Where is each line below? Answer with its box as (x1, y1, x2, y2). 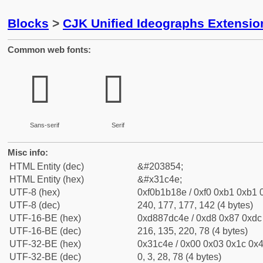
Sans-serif (29, 122, 59, 129)
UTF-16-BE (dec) (9, 226, 81, 236)
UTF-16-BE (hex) (9, 213, 81, 223)
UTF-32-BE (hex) (9, 239, 81, 249)
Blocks (8, 16, 49, 30)
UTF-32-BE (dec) (9, 252, 81, 262)
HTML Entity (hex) (9, 174, 84, 184)
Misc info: (8, 147, 48, 157)
